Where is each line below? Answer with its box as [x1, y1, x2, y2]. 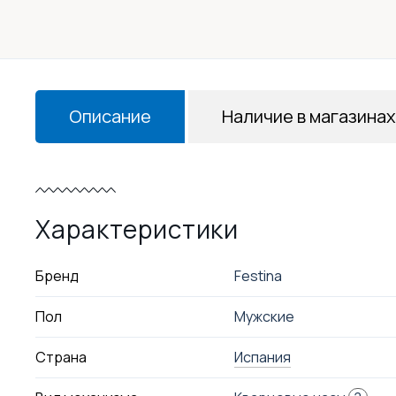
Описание [69, 104, 152, 128]
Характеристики [35, 212, 240, 246]
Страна [35, 347, 88, 367]
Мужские [233, 307, 294, 326]
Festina [233, 266, 282, 286]
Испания [233, 347, 291, 367]
